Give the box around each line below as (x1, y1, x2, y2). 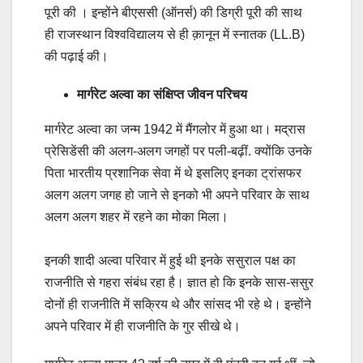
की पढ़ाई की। (45, 49, 109, 64)
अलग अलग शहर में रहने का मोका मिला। (45, 210, 232, 224)
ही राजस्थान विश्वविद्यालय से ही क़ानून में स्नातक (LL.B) (45, 28, 305, 42)
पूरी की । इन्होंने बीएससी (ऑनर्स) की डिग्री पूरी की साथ (45, 6, 302, 20)
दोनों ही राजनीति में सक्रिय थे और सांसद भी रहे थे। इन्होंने (45, 297, 311, 312)
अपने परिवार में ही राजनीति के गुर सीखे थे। (45, 319, 241, 334)
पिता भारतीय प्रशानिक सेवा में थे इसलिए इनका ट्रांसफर (45, 166, 301, 181)
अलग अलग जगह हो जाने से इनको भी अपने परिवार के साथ (45, 188, 310, 203)
